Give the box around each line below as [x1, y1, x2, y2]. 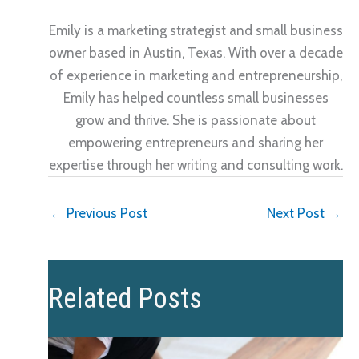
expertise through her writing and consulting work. [48, 156, 343, 173]
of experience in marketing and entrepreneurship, [49, 67, 342, 83]
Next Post [267, 205, 328, 222]
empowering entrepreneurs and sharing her [68, 134, 323, 151]
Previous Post [63, 205, 147, 222]
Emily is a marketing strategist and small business [48, 22, 343, 38]
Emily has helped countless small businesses [63, 89, 329, 106]
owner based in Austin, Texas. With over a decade [48, 44, 343, 61]
